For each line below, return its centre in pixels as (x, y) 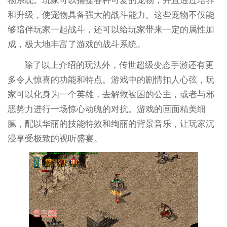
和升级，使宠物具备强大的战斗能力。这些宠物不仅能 (111, 15)
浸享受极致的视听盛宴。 (55, 138)
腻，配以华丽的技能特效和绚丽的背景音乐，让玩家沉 (111, 124)
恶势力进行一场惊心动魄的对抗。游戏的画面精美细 (106, 109)
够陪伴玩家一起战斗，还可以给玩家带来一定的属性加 (111, 29)
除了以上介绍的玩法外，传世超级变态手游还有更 (119, 65)
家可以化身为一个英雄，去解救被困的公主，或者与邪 (111, 94)
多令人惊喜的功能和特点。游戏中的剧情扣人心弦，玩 (111, 80)
